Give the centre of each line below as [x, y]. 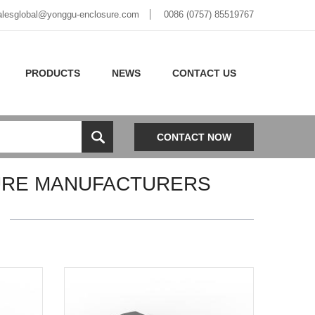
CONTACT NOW [194, 137]
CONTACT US [204, 73]
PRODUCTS [53, 73]
